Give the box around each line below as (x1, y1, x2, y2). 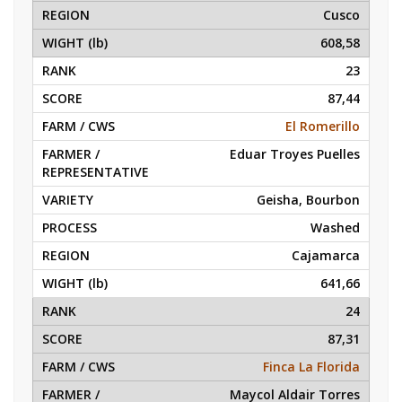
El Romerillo (285, 118, 360, 135)
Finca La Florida (263, 358, 360, 375)
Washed (310, 219, 360, 236)
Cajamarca (292, 247, 360, 264)
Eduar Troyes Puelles (230, 145, 360, 162)
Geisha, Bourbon (257, 191, 360, 208)
